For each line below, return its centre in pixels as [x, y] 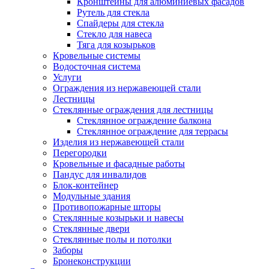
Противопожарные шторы [107, 207]
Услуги [67, 77]
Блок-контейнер [86, 185]
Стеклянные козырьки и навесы [118, 218]
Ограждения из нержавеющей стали [127, 88]
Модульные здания [92, 196]
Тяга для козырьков [116, 45]
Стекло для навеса [114, 34]
